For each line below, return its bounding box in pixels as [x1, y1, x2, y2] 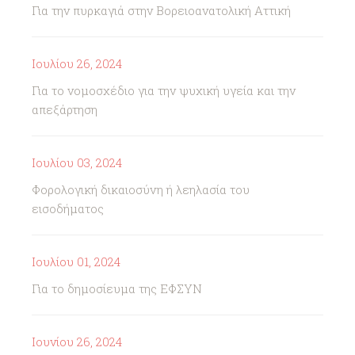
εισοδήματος [32, 200, 104, 216]
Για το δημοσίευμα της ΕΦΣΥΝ [32, 281, 202, 296]
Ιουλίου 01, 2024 [32, 254, 120, 269]
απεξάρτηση [32, 101, 97, 117]
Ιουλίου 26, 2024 [32, 55, 122, 71]
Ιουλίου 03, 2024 [32, 155, 122, 170]
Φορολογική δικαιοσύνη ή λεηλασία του [32, 181, 250, 197]
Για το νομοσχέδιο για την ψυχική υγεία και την [32, 82, 296, 98]
